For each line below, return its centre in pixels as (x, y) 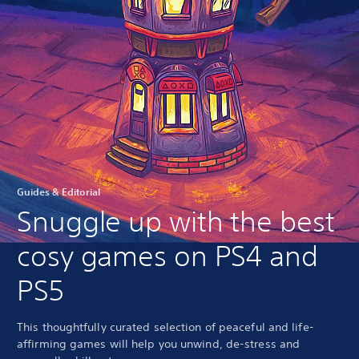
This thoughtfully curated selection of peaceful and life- (165, 327)
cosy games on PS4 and (167, 256)
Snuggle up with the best (176, 221)
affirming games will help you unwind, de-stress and (159, 344)
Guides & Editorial (58, 192)
